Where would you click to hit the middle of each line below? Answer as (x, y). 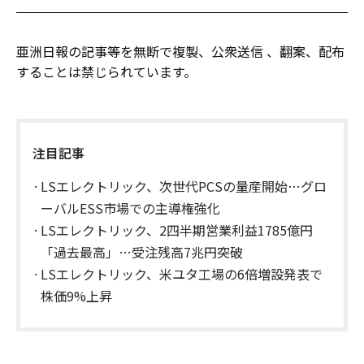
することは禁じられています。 (106, 71)
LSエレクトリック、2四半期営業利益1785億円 (177, 230)
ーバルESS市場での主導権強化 (130, 208)
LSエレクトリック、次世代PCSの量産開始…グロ (184, 186)
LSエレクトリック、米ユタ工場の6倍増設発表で (182, 273)
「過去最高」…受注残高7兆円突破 (142, 251)
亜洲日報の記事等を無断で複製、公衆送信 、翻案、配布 (180, 51)
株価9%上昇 (76, 295)
